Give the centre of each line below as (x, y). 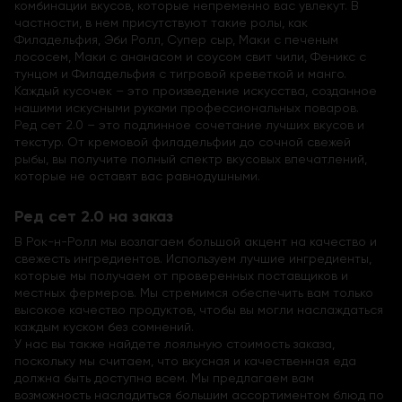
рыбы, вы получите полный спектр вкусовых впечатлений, (191, 159)
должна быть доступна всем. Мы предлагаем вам (164, 378)
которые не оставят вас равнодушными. (137, 176)
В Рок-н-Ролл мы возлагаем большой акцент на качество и (196, 242)
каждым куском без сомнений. (104, 327)
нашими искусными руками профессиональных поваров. (187, 108)
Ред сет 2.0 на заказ (94, 217)
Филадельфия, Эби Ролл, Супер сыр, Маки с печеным (176, 40)
